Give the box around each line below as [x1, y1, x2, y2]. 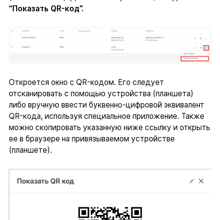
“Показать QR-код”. [8, 4, 83, 14]
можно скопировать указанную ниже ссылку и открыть [8, 123, 210, 133]
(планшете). [8, 145, 52, 155]
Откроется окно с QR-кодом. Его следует [8, 78, 164, 87]
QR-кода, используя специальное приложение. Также [8, 111, 204, 121]
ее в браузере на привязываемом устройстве [8, 134, 175, 144]
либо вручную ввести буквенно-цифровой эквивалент [8, 100, 204, 110]
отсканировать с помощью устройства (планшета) [8, 89, 193, 99]
